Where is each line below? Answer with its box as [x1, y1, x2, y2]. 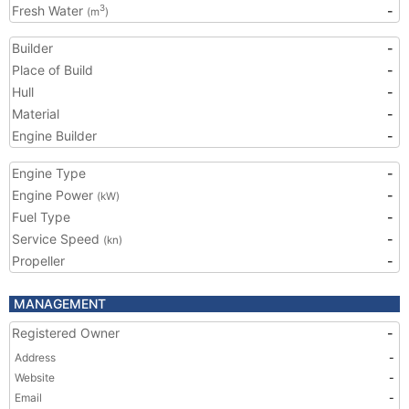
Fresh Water [12, 3, 87, 18]
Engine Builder [12, 128, 97, 143]
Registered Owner [12, 325, 120, 341]
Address [15, 351, 56, 364]
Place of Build [12, 62, 93, 78]
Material [12, 106, 59, 121]
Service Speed [12, 231, 103, 246]
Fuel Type [12, 209, 70, 225]
